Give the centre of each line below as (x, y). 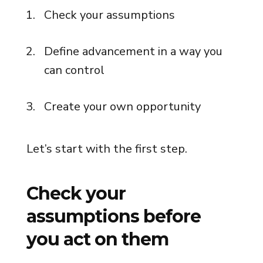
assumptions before (113, 216)
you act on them (97, 239)
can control (74, 70)
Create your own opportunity (122, 107)
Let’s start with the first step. (107, 149)
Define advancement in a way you (133, 51)
